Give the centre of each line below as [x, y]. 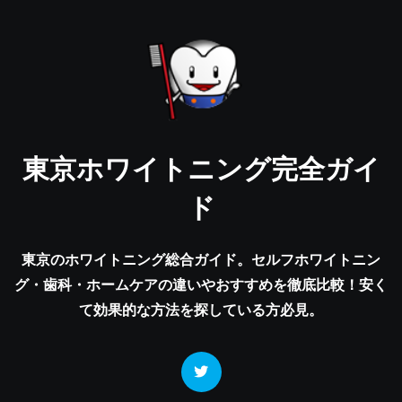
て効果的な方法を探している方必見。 [201, 310]
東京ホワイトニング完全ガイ [201, 169]
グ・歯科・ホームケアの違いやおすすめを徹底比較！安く [201, 284]
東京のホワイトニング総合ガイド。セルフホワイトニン [201, 259]
